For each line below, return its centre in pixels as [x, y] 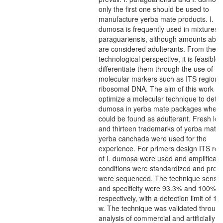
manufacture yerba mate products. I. [156, 19]
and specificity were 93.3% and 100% [157, 188]
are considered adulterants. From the [157, 49]
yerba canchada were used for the [153, 138]
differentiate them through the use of [156, 69]
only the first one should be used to [154, 9]
